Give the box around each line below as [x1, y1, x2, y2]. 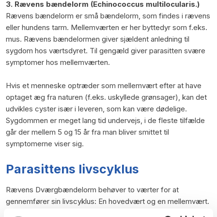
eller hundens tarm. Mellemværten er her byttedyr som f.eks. [5, 22, 207, 32]
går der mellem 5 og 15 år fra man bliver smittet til [5, 127, 169, 137]
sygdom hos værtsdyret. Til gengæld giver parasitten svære [5, 46, 205, 55]
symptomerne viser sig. [5, 139, 84, 148]
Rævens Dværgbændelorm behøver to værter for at [5, 185, 179, 194]
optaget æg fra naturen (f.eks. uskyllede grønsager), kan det [5, 92, 207, 102]
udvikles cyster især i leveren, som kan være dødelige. [5, 104, 187, 113]
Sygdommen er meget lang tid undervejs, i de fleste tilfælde [5, 115, 205, 125]
